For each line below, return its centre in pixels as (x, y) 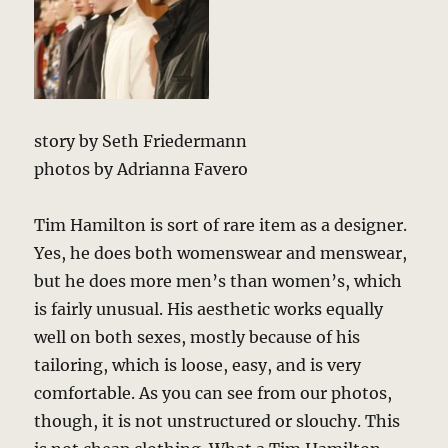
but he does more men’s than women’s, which (218, 281)
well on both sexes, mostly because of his (197, 337)
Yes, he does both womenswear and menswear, (221, 253)
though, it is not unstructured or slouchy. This (217, 421)
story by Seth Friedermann (141, 141)
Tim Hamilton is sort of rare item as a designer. (221, 225)
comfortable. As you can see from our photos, (213, 393)
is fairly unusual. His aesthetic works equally (209, 309)
